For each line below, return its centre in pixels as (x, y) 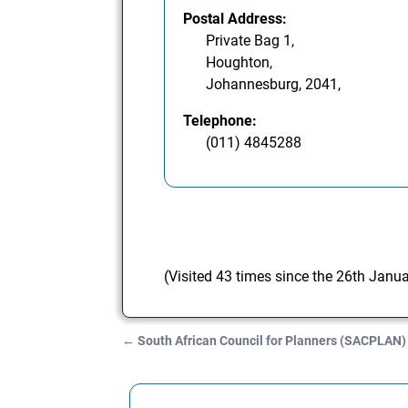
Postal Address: (235, 18)
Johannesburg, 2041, (274, 84)
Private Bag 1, (250, 40)
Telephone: (220, 120)
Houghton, (240, 62)
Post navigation (192, 359)
